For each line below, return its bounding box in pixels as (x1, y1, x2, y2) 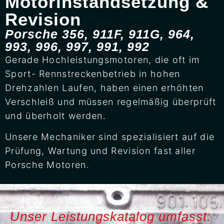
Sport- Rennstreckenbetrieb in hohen (5, 68, 180, 79)
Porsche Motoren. (5, 159, 89, 170)
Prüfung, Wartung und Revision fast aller (5, 145, 195, 156)
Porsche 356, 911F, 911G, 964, (5, 26, 194, 41)
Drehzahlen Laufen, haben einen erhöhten (5, 82, 204, 93)
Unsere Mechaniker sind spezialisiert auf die (5, 131, 215, 142)
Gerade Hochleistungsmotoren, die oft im (5, 54, 200, 65)
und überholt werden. (5, 110, 106, 121)
